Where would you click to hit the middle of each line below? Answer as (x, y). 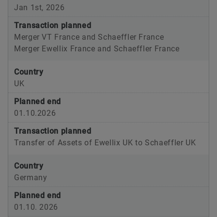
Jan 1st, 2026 (39, 8)
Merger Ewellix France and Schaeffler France (97, 49)
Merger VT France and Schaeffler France (89, 37)
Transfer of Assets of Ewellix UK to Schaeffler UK (105, 143)
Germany (31, 178)
